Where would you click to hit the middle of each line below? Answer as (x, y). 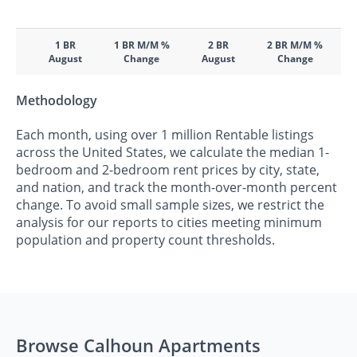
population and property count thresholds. (145, 240)
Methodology (57, 101)
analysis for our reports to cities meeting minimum (169, 223)
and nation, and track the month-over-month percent (177, 188)
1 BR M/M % (141, 45)
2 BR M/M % (295, 45)
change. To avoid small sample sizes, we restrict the (170, 205)
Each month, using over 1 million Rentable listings (165, 135)
